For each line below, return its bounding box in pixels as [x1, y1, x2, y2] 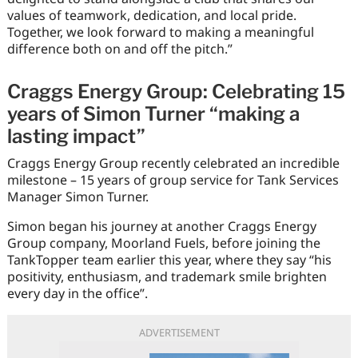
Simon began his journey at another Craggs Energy [6, 217, 316, 236]
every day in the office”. [6, 284, 148, 303]
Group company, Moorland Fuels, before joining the [6, 234, 320, 253]
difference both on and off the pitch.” [6, 39, 233, 58]
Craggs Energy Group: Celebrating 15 [6, 79, 345, 103]
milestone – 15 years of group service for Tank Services [6, 171, 339, 189]
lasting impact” [6, 124, 145, 148]
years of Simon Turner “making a [6, 101, 300, 125]
